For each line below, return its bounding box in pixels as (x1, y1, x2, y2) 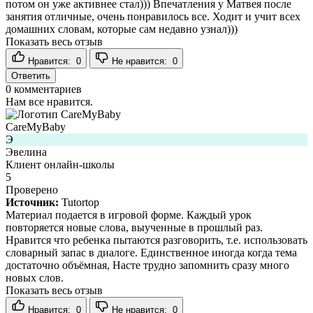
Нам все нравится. (6, 95, 93, 108)
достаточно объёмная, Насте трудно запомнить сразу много (6, 259, 289, 271)
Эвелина (6, 145, 47, 158)
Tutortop (61, 196, 99, 208)
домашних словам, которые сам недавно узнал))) (6, 22, 238, 35)
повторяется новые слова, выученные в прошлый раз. (6, 221, 263, 233)
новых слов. (6, 271, 64, 284)
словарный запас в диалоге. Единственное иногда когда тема (6, 246, 297, 259)
